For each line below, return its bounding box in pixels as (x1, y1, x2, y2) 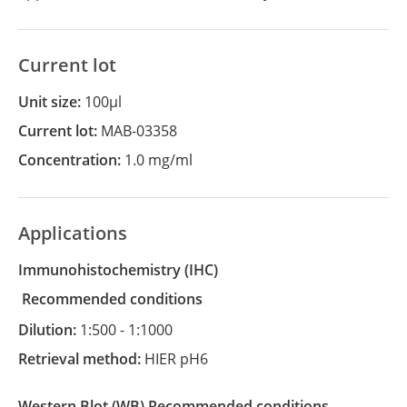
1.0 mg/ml (124, 150, 193, 170)
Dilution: (29, 320, 80, 340)
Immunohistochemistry (23, 260, 181, 280)
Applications (18, 221, 127, 245)
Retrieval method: (27, 349, 144, 369)
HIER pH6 (144, 349, 208, 369)
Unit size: (29, 92, 84, 112)
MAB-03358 (101, 121, 177, 141)
